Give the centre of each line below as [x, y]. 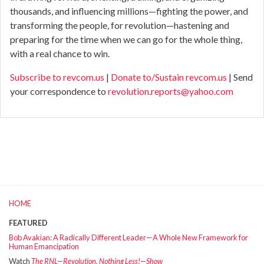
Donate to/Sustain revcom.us [169, 77]
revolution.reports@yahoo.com [171, 91]
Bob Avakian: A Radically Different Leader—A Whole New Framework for [128, 238]
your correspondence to [59, 91]
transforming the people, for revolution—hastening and [120, 25]
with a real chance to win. [60, 54]
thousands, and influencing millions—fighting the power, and [129, 11]
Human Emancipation [44, 247]
